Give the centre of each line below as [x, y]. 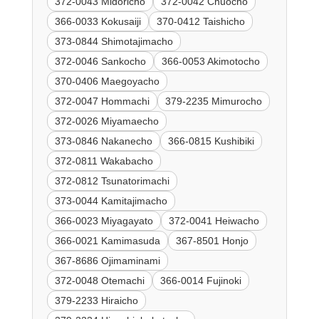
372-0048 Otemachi [99, 280]
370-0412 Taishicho [200, 21]
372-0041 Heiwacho [214, 220]
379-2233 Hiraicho [96, 300]
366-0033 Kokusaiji [98, 21]
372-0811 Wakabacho [104, 161]
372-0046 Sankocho [100, 61]
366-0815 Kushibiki [211, 141]
